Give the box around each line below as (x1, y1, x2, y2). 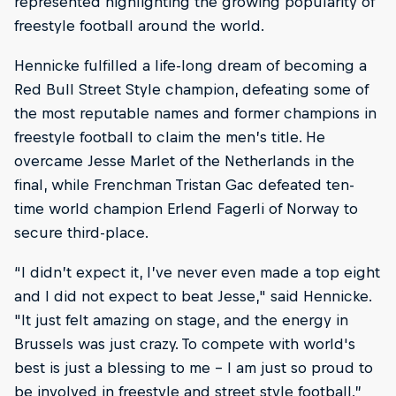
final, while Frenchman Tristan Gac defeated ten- (14, 176, 354, 194)
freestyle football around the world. (14, 17, 264, 35)
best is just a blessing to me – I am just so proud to (14, 359, 373, 377)
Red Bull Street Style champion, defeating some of (14, 80, 369, 99)
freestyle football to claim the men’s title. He (14, 128, 325, 147)
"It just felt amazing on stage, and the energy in (14, 311, 348, 330)
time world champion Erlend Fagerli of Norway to (14, 200, 358, 218)
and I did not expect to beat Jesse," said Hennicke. (14, 287, 371, 306)
